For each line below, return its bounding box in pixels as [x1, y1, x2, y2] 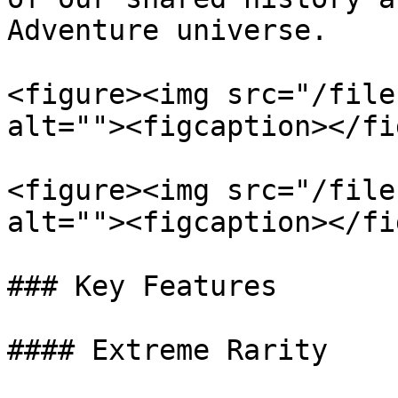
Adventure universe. [7, 14, 328, 46]
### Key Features [7, 270, 277, 302]
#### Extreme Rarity [7, 334, 328, 366]
